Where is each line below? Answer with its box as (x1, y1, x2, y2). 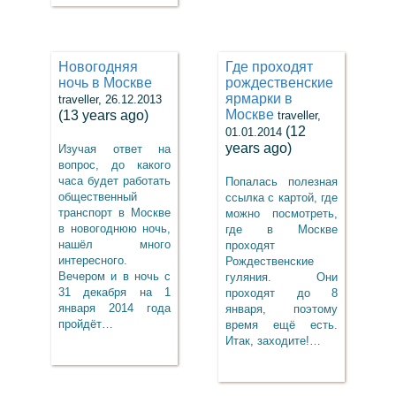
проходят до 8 (225, 286, 338, 300)
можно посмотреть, (225, 207, 338, 220)
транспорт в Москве (58, 206, 171, 219)
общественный (58, 190, 137, 203)
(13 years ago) (58, 108, 148, 123)
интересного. (58, 254, 127, 267)
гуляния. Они (225, 270, 338, 284)
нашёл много (58, 238, 171, 251)
